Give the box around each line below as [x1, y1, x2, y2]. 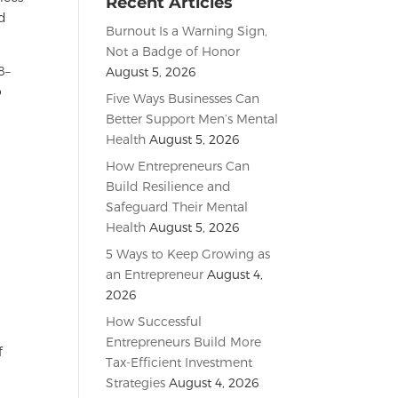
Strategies [106, 374, 166, 390]
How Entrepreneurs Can [106, 157, 251, 173]
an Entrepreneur [106, 266, 204, 282]
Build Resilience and [106, 178, 232, 194]
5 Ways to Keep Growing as [106, 245, 271, 261]
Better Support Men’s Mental [106, 110, 279, 126]
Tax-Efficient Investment [106, 354, 253, 370]
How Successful [106, 313, 203, 329]
